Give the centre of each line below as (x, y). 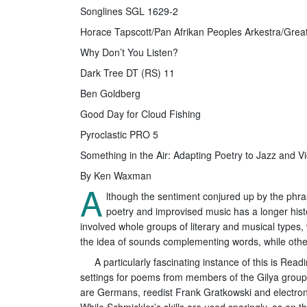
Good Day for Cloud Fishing (140, 113)
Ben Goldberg (110, 93)
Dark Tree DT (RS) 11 (127, 72)
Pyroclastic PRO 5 (119, 134)
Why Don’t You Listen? (129, 52)
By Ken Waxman (116, 175)
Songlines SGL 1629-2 (129, 11)
